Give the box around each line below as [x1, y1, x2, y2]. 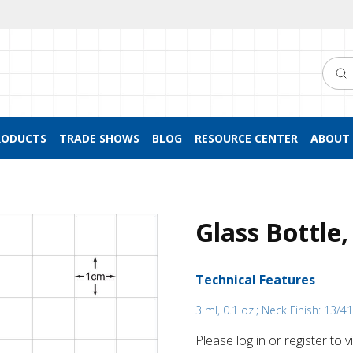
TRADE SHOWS [58, 131, 139, 146]
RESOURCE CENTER [194, 131, 298, 146]
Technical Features [195, 271, 315, 288]
